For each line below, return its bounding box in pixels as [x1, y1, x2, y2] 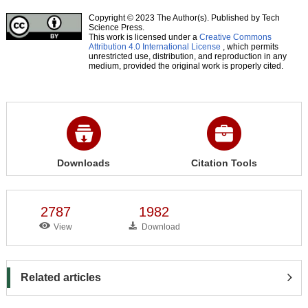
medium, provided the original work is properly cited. [88, 60, 283, 71]
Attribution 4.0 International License [88, 41, 221, 52]
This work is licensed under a [88, 32, 199, 42]
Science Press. [88, 22, 144, 32]
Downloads [57, 157, 111, 168]
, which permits [220, 41, 278, 52]
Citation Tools [191, 157, 257, 168]
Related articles [20, 271, 101, 283]
